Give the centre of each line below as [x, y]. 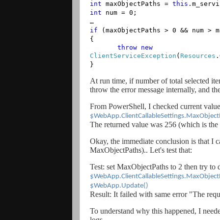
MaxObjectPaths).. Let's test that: [141, 150]
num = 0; [119, 13]
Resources [198, 56]
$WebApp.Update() [119, 186]
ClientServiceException [133, 56]
